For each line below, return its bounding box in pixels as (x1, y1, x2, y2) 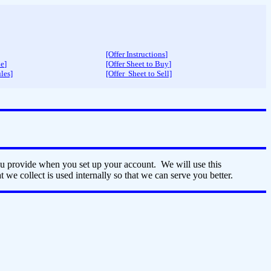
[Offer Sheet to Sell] (106, 69, 172, 78)
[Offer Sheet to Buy (106, 59, 169, 68)
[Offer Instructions (106, 50, 165, 59)
